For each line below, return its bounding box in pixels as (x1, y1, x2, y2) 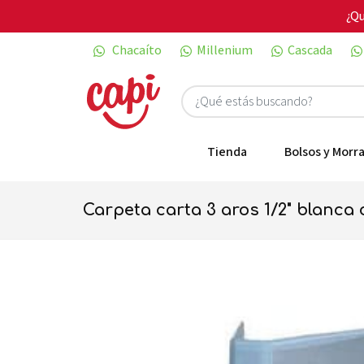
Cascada (288, 41, 332, 58)
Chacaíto (110, 41, 162, 58)
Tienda (207, 143, 247, 160)
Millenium (197, 41, 253, 58)
